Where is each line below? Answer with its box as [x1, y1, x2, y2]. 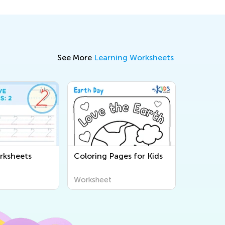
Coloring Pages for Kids [74, 151, 163, 161]
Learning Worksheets [94, 52, 174, 62]
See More [57, 52, 94, 62]
